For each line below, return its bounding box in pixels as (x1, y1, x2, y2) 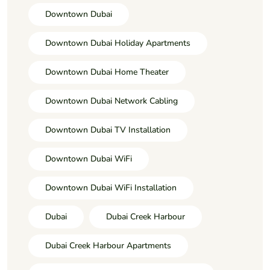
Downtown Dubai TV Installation (45, 124, 171, 136)
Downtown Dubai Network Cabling (45, 95, 178, 107)
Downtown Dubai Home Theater (45, 66, 169, 78)
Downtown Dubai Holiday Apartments (45, 37, 190, 49)
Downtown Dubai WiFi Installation (45, 182, 177, 194)
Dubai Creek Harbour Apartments (45, 240, 171, 252)
